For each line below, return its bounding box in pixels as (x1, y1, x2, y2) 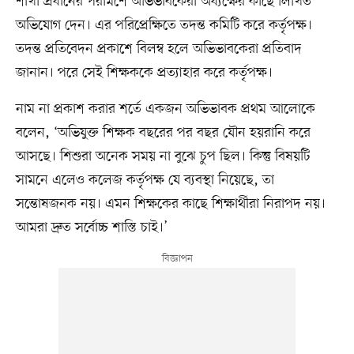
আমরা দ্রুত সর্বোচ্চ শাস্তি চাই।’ (15, 218, 168, 238)
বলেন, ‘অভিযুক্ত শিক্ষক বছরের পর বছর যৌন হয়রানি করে (15, 123, 311, 143)
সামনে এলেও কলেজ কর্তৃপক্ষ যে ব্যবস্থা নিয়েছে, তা (15, 171, 274, 190)
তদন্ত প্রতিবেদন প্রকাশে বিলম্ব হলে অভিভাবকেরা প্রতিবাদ (15, 40, 302, 59)
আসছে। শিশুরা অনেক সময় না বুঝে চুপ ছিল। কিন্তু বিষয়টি (15, 147, 310, 167)
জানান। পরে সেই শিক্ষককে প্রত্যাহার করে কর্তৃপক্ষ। (15, 63, 273, 83)
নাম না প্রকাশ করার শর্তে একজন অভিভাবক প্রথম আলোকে (15, 100, 315, 119)
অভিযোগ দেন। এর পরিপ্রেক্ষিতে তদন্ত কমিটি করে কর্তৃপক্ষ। (15, 16, 312, 36)
